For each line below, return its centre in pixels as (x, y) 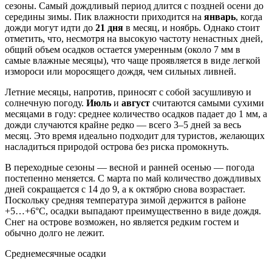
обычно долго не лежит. (55, 233)
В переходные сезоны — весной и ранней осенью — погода (130, 168)
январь (220, 17)
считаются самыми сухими (207, 103)
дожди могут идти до (50, 28)
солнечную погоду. (46, 103)
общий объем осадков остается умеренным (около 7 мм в (123, 50)
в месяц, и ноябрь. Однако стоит (192, 28)
